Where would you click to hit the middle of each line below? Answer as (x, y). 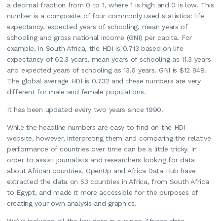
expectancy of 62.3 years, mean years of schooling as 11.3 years (109, 59)
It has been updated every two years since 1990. (86, 109)
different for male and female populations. (76, 92)
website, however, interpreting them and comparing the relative (109, 138)
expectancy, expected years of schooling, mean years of (97, 26)
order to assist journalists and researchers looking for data (101, 160)
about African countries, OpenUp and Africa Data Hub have (101, 170)
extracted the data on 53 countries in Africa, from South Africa (108, 181)
